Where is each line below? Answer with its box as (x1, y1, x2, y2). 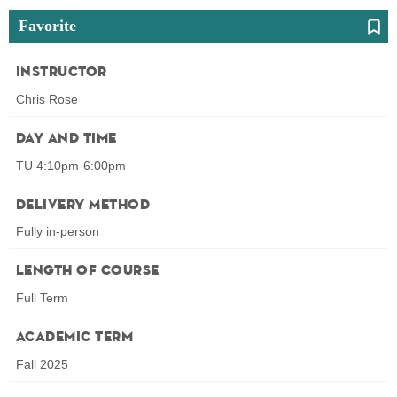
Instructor (16, 65, 107, 80)
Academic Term (16, 331, 134, 346)
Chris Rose (16, 91, 78, 106)
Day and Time (16, 131, 117, 146)
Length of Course (16, 264, 160, 279)
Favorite (18, 16, 76, 35)
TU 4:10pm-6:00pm (16, 158, 126, 173)
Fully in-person (16, 224, 99, 239)
